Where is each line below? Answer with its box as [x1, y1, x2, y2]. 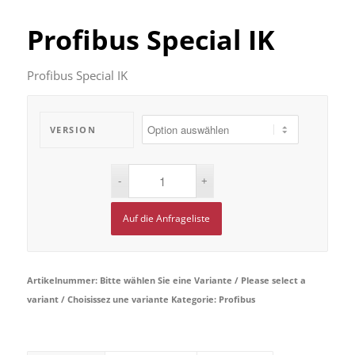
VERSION [49, 124, 97, 136]
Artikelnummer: [26, 274, 100, 287]
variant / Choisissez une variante [26, 293, 169, 306]
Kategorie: [170, 293, 219, 306]
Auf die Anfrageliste [122, 212, 210, 226]
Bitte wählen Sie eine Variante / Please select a [99, 274, 306, 287]
